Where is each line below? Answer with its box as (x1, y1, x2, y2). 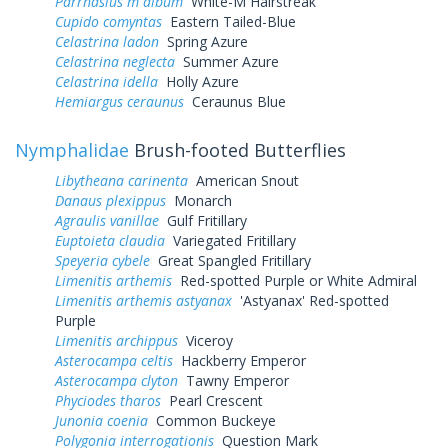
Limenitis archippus (55, 330, 178, 350)
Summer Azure (175, 51, 279, 71)
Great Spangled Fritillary (150, 250, 311, 270)
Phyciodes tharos (55, 390, 161, 410)
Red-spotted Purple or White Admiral (172, 270, 417, 290)
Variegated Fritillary (165, 230, 296, 250)
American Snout (188, 170, 299, 190)
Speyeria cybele (55, 250, 150, 270)
